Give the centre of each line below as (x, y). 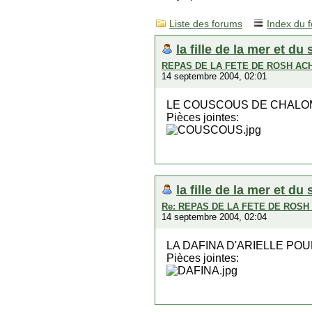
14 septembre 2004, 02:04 (214, 217)
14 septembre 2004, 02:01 (214, 76)
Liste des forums (206, 24)
